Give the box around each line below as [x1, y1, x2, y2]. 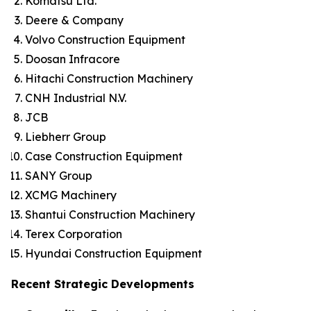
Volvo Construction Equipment [25, 33, 185, 47]
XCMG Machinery [25, 188, 117, 202]
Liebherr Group [25, 130, 106, 144]
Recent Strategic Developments [11, 277, 194, 291]
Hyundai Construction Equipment [25, 246, 202, 260]
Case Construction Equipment [25, 149, 183, 163]
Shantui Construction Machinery [25, 208, 195, 221]
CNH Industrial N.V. [25, 91, 126, 105]
